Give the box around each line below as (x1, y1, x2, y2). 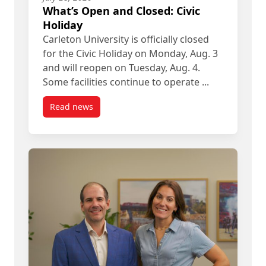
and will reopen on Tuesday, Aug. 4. (43, 61, 200, 74)
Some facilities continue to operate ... (43, 75, 209, 88)
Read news (50, 101, 93, 112)
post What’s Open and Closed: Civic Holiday (71, 106, 243, 118)
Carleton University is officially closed (43, 33, 209, 46)
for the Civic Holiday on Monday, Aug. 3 (43, 47, 218, 60)
